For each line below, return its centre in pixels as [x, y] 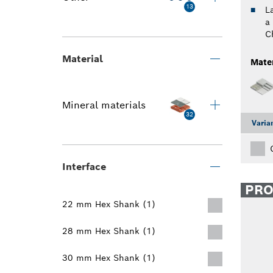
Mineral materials [104, 105]
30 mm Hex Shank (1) [109, 258]
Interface [84, 167]
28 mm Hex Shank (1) [109, 231]
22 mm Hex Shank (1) [109, 204]
